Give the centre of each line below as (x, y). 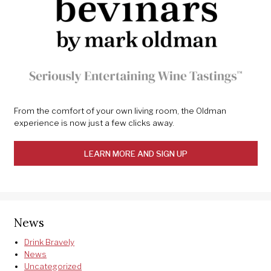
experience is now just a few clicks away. (94, 122)
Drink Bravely (50, 242)
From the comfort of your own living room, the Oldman (120, 110)
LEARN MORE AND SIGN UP (135, 153)
